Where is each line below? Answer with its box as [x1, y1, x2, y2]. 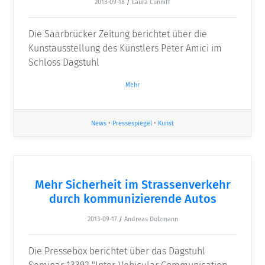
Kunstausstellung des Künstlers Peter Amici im [28, 43, 222, 54]
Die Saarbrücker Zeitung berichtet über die [28, 28, 207, 40]
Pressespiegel [112, 119, 152, 127]
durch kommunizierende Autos [49, 191, 216, 206]
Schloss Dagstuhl [28, 57, 99, 69]
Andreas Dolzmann [124, 215, 178, 223]
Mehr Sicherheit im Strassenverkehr [34, 177, 231, 192]
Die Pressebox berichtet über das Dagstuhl [28, 245, 205, 257]
